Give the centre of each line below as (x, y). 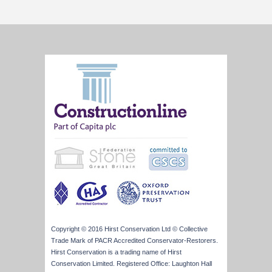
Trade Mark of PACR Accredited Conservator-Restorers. (134, 240)
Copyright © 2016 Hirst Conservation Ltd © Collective (129, 229)
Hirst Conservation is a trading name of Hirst (116, 252)
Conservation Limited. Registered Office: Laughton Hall (131, 263)
